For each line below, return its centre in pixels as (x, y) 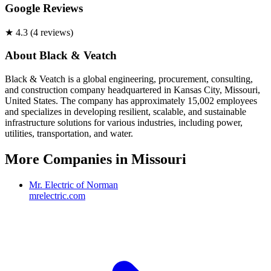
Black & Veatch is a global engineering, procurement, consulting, (129, 79)
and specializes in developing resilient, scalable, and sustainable (126, 112)
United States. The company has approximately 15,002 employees (131, 101)
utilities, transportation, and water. (69, 134)
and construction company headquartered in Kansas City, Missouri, (132, 90)
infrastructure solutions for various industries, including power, (124, 123)
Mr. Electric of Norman (73, 184)
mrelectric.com (57, 195)
